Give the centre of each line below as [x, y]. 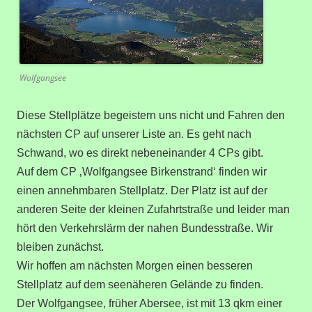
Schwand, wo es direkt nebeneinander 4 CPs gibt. [140, 153]
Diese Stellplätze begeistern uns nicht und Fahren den [151, 115]
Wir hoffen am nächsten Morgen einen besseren [135, 265]
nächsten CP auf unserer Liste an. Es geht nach [134, 134]
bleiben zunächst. [60, 247]
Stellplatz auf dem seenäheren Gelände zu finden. [140, 284]
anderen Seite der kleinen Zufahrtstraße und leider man [153, 209]
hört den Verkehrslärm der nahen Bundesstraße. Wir [145, 228]
